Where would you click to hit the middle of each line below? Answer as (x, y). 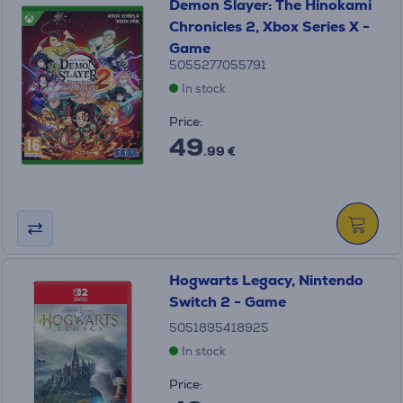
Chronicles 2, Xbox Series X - (269, 27)
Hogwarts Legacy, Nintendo (266, 280)
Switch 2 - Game (227, 302)
